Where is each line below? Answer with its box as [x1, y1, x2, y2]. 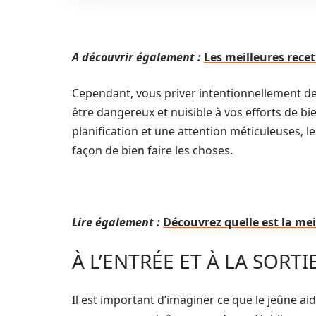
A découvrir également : [72, 49, 201, 65]
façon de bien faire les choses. [72, 142, 233, 158]
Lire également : [72, 214, 160, 230]
